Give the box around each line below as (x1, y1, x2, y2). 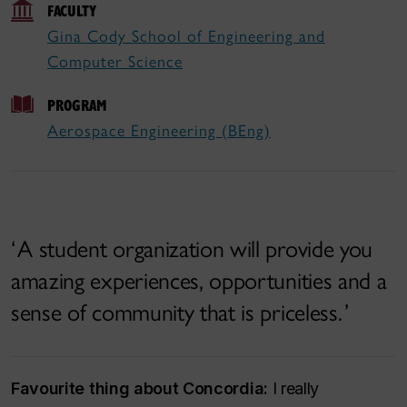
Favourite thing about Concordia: (11, 379, 268, 398)
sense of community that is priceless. (11, 298, 342, 327)
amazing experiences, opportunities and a (11, 266, 387, 295)
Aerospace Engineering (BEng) (47, 121, 271, 141)
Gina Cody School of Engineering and (47, 26, 325, 46)
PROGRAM (47, 94, 107, 115)
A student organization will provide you (17, 234, 372, 263)
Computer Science (47, 52, 183, 72)
